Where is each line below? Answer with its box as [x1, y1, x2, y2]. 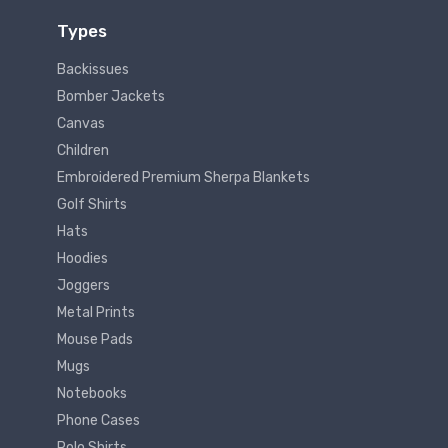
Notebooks [57, 385, 127, 403]
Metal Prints [57, 304, 135, 322]
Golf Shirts [57, 196, 127, 214]
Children [57, 142, 109, 160]
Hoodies [57, 250, 108, 268]
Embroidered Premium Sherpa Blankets [57, 169, 310, 187]
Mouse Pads [57, 331, 133, 349]
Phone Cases [57, 412, 140, 430]
